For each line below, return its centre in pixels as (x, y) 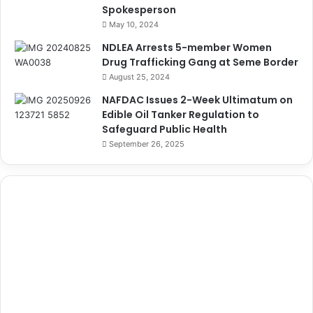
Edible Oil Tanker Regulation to (181, 115)
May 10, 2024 (134, 25)
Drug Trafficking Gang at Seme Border (200, 63)
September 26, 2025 (147, 144)
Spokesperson (139, 10)
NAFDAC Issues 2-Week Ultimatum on (197, 100)
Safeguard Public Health (165, 130)
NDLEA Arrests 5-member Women (187, 48)
